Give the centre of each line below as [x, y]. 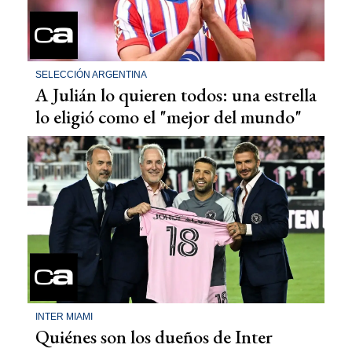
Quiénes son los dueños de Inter [154, 336]
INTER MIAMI [64, 316]
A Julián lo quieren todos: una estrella [176, 95]
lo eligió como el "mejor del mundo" [169, 117]
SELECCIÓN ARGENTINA [91, 75]
